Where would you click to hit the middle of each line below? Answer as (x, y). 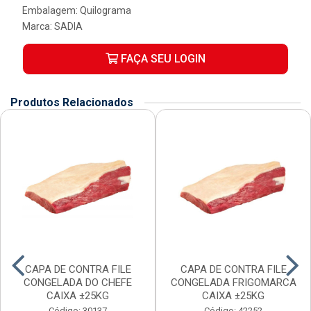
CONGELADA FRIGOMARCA (233, 283)
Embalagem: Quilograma (77, 10)
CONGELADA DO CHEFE (78, 283)
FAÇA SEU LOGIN (162, 59)
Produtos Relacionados (72, 102)
